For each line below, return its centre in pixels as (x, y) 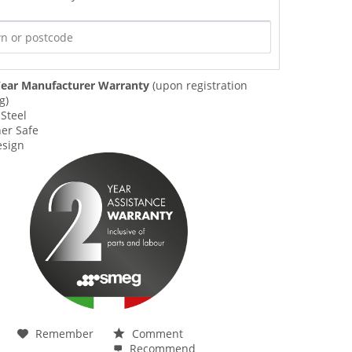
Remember (65, 333)
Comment (156, 333)
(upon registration (199, 85)
